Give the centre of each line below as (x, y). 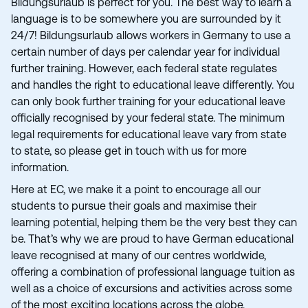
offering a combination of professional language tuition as (153, 272)
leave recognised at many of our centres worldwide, (139, 255)
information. (41, 167)
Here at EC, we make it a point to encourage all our (136, 189)
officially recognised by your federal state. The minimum (148, 118)
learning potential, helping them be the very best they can (154, 222)
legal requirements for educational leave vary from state (149, 134)
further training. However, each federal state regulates (144, 68)
